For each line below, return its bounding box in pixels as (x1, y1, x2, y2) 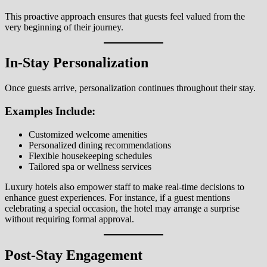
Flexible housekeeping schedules (29, 150, 152, 161)
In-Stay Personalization (5, 55, 148, 71)
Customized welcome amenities (29, 129, 147, 139)
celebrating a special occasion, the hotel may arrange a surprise (5, 203, 240, 213)
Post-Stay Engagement (5, 247, 142, 263)
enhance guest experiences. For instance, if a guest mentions (5, 192, 230, 203)
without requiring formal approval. (5, 213, 134, 224)
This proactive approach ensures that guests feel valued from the (5, 11, 245, 21)
